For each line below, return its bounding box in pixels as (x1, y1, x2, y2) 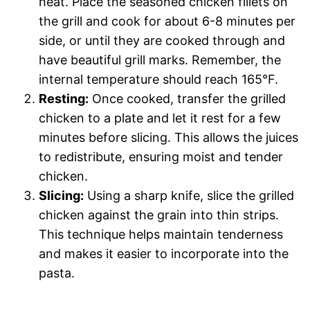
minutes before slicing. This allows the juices (39, 129, 298, 145)
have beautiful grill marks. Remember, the (39, 52, 281, 67)
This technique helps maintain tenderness (39, 226, 283, 241)
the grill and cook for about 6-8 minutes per (39, 13, 295, 28)
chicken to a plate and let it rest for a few (39, 110, 281, 125)
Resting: (39, 91, 89, 106)
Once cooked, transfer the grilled (89, 91, 286, 106)
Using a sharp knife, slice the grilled (84, 188, 294, 203)
